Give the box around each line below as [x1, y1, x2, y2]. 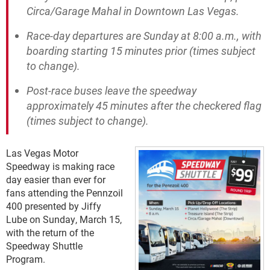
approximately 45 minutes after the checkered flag [27, 98, 262, 113]
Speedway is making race [6, 160, 115, 172]
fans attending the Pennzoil [6, 186, 123, 199]
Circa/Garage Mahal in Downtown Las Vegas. [27, 4, 239, 18]
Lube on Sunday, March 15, [6, 213, 122, 225]
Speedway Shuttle [6, 239, 83, 252]
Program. [6, 253, 45, 265]
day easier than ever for [6, 173, 105, 186]
